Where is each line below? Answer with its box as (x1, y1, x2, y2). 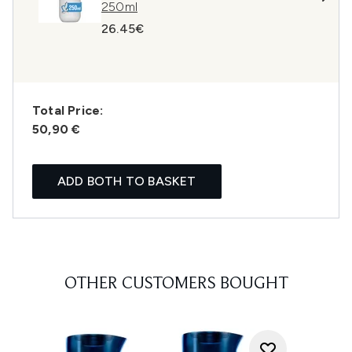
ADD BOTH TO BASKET (57, 174, 196, 189)
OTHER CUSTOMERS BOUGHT (64, 276, 288, 293)
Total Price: (32, 103, 104, 118)
